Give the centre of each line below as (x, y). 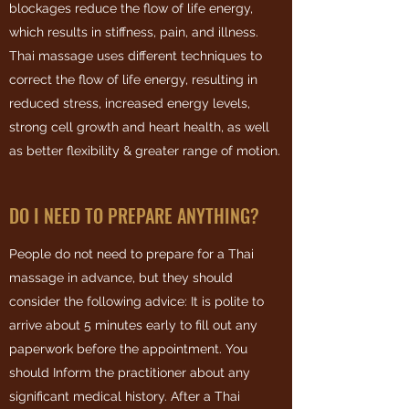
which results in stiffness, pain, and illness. (134, 32)
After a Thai (205, 396)
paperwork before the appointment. (117, 349)
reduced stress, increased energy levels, (130, 103)
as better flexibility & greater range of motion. (145, 151)
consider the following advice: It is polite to (136, 301)
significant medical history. (90, 396)
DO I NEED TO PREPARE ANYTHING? (134, 215)
